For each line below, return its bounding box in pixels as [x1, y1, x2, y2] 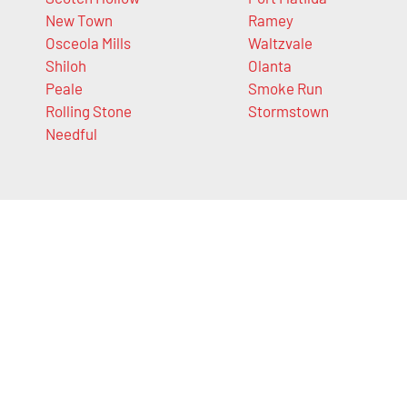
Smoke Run [247, 78, 323, 97]
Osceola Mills [45, 33, 131, 52]
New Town [45, 10, 113, 29]
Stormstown [247, 101, 329, 120]
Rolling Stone [45, 101, 132, 120]
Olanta [247, 55, 292, 74]
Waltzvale [247, 33, 313, 52]
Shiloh [45, 55, 86, 74]
